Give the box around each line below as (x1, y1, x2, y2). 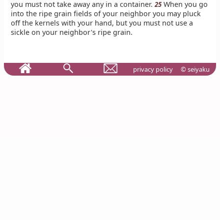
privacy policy (133, 65, 173, 74)
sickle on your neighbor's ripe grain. (11, 27, 133, 37)
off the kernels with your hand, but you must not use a (11, 18, 193, 27)
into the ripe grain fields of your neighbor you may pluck (11, 8, 201, 18)
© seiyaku (180, 65, 210, 74)
